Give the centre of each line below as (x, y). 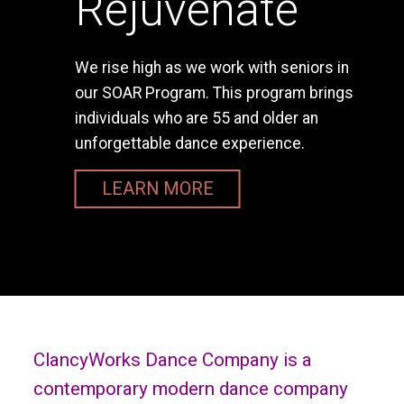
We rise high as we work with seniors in (211, 68)
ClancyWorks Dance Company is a (172, 360)
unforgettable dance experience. (189, 144)
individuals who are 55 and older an (196, 119)
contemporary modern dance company (190, 389)
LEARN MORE (157, 189)
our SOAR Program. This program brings (214, 93)
